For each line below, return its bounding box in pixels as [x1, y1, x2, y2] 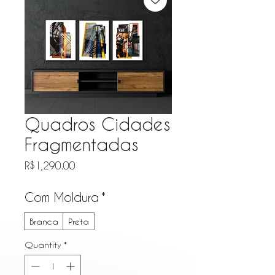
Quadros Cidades [25, 114, 170, 134]
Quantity [25, 239, 61, 250]
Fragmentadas [25, 134, 138, 155]
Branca [29, 216, 58, 227]
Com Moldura [25, 190, 99, 205]
